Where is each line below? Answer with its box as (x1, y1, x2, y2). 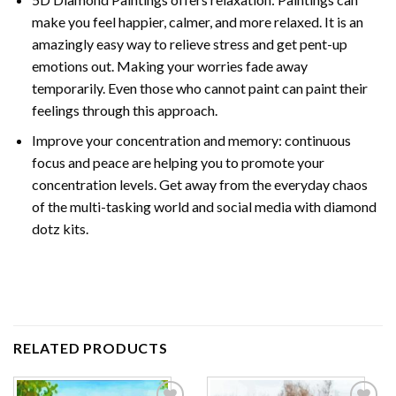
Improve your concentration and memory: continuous (31, 132, 351, 149)
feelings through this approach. (31, 101, 217, 118)
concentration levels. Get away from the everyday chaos (31, 176, 368, 194)
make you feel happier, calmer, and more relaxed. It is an (31, 12, 363, 30)
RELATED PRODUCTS (13, 339, 168, 356)
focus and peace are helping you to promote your (31, 154, 324, 171)
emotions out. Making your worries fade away (31, 57, 308, 74)
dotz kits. (31, 220, 88, 238)
